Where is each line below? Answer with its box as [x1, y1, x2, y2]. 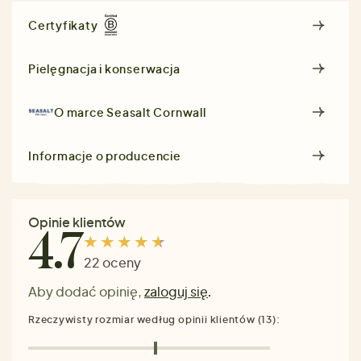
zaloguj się [144, 282, 208, 300]
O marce [54, 104, 107, 119]
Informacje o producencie [28, 147, 181, 163]
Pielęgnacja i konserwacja [28, 60, 180, 76]
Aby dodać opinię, [28, 282, 144, 300]
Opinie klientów [28, 213, 126, 230]
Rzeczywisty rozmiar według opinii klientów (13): [28, 313, 280, 326]
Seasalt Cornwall [106, 104, 206, 119]
